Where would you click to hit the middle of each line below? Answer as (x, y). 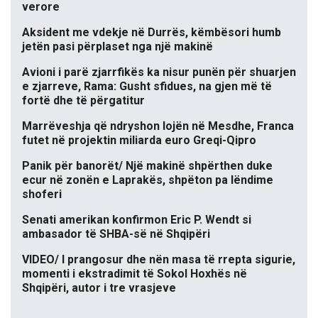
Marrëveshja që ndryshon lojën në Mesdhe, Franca (158, 126)
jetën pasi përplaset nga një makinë (117, 47)
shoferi (42, 194)
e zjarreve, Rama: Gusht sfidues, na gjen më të (147, 87)
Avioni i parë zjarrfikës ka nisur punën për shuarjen (159, 72)
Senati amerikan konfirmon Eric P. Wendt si (137, 220)
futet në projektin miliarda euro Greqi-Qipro (139, 141)
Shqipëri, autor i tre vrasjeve (99, 288)
